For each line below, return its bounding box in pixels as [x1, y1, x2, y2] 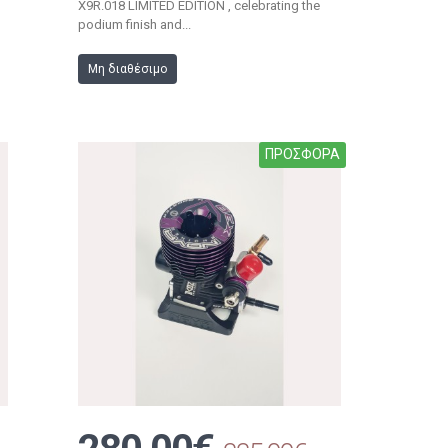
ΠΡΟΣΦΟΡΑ [264, 146, 340, 163]
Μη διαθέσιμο [87, 62, 167, 77]
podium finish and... [77, 17, 191, 33]
